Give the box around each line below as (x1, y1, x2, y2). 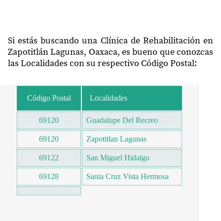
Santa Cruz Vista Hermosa (86, 172, 169, 181)
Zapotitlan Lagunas (86, 134, 147, 143)
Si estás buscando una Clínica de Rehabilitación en (8, 35, 213, 46)
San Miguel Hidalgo (86, 153, 149, 162)
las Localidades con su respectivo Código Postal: (8, 57, 197, 69)
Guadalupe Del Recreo (86, 115, 158, 124)
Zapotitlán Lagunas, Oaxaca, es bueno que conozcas (8, 46, 213, 58)
